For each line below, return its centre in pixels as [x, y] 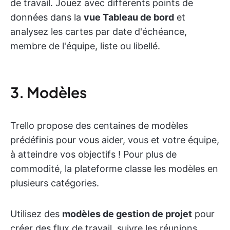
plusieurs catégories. [55, 183]
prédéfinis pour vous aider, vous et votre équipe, [115, 140]
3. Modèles [49, 92]
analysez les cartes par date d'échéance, [99, 31]
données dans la [47, 17]
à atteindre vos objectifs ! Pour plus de [93, 154]
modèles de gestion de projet [127, 214]
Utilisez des [36, 214]
